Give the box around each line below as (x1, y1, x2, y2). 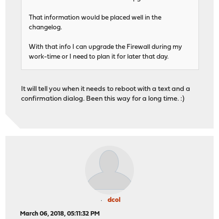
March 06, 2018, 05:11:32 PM (20, 211, 100, 218)
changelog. (29, 24, 63, 31)
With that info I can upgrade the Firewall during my (29, 44, 182, 51)
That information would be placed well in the (29, 15, 162, 22)
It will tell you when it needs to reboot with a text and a (21, 86, 191, 93)
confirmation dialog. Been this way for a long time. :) (21, 95, 185, 103)
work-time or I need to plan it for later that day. (29, 54, 169, 61)
